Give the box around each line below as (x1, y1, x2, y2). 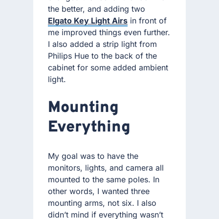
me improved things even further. (48, 27, 170, 38)
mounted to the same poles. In (48, 175, 159, 185)
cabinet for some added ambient (48, 63, 168, 73)
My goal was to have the (48, 151, 138, 161)
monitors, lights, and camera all (48, 163, 164, 173)
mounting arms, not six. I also (48, 198, 156, 208)
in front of (128, 16, 167, 26)
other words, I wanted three (48, 186, 150, 197)
